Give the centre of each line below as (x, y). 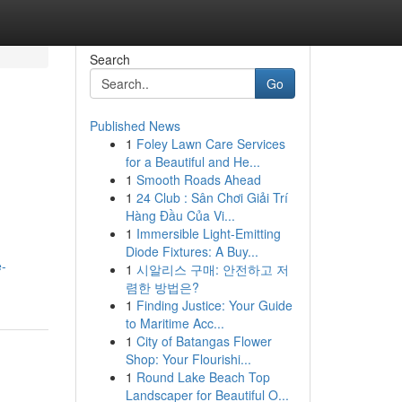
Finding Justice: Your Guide (214, 305)
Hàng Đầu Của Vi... (180, 215)
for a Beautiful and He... (192, 162)
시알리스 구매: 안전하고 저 (212, 269)
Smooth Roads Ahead (198, 179)
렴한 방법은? (162, 287)
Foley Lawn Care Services (210, 144)
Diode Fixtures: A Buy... (192, 251)
